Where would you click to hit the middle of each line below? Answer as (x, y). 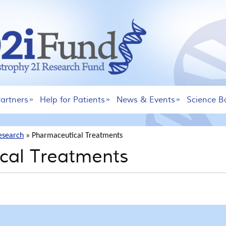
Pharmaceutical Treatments (77, 136)
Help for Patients (73, 100)
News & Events (146, 100)
